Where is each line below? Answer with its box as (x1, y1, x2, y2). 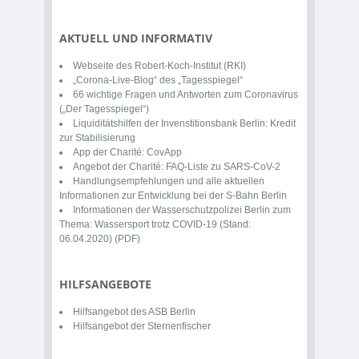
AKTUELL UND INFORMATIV (59, 30, 212, 46)
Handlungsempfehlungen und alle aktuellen (73, 175, 264, 187)
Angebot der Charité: (73, 161, 166, 172)
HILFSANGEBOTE (59, 276, 151, 292)
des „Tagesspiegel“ (157, 75, 243, 86)
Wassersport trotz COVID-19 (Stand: (95, 219, 251, 230)
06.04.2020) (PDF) (59, 233, 140, 244)
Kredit (270, 118, 296, 129)
